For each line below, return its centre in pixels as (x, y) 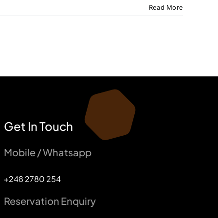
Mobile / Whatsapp (47, 152)
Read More (166, 7)
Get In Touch (38, 126)
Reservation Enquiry (50, 201)
